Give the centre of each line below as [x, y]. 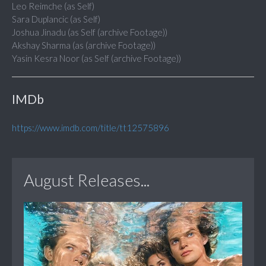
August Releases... [87, 180]
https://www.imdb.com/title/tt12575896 [91, 128]
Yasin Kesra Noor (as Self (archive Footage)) [96, 58]
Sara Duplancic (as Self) [56, 19]
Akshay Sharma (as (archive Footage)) [84, 45]
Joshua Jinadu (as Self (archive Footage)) [90, 32]
